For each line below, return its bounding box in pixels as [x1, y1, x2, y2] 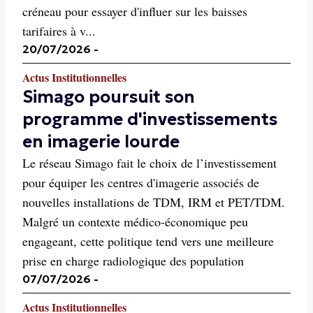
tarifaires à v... [22, 22, 96, 39]
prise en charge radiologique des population [22, 252, 244, 269]
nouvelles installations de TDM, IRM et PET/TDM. [22, 194, 285, 210]
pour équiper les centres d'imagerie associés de [22, 174, 259, 191]
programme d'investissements [22, 109, 277, 130]
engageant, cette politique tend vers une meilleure [22, 233, 274, 249]
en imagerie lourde [22, 131, 180, 152]
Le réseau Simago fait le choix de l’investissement [22, 154, 277, 171]
